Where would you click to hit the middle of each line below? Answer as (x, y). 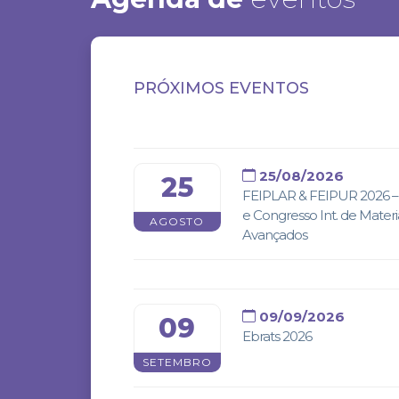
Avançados (274, 234)
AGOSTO (177, 221)
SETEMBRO (177, 362)
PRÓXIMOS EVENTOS (221, 88)
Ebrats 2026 (277, 336)
